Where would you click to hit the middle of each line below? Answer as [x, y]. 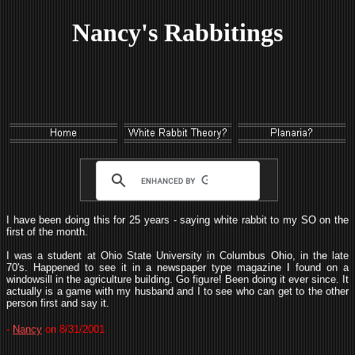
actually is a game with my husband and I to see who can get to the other [177, 291]
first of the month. [47, 232]
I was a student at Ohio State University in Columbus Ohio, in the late [177, 256]
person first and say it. [58, 303]
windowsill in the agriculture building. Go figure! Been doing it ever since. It [177, 279]
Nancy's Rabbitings [177, 32]
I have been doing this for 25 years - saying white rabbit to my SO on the [177, 220]
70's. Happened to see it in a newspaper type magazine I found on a [177, 267]
